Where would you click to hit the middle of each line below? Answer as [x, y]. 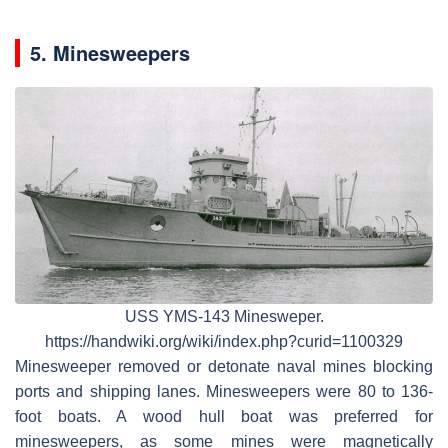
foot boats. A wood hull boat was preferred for [224, 417]
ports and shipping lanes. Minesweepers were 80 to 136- [224, 392]
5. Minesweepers [110, 52]
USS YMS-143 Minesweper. [224, 317]
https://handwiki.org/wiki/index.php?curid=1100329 [224, 342]
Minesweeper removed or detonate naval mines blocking [224, 367]
